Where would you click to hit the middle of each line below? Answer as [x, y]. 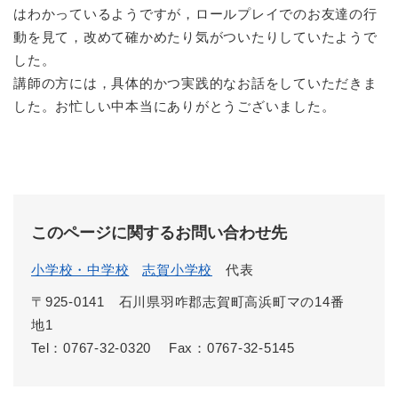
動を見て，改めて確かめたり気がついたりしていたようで [195, 37]
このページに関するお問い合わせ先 [159, 233]
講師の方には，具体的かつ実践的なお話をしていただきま [195, 84]
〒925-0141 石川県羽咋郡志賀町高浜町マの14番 [188, 302]
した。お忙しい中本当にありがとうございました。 [175, 107]
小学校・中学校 [80, 270]
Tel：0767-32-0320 [91, 348]
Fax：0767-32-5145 [231, 348]
